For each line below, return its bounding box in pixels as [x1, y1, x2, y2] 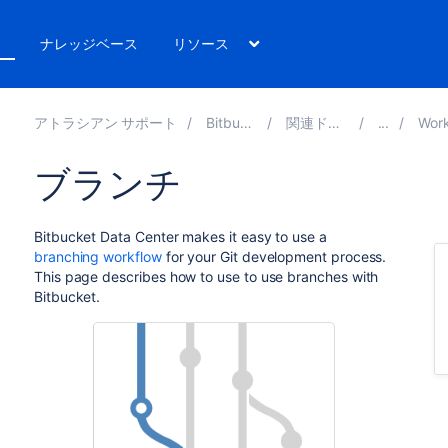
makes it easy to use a [178, 228, 327, 245]
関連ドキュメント [286, 114, 328, 131]
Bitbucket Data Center [33, 228, 179, 245]
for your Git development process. [161, 248, 387, 265]
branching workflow [33, 248, 162, 265]
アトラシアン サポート [33, 114, 178, 131]
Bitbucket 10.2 [206, 114, 240, 131]
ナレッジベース [40, 35, 138, 52]
